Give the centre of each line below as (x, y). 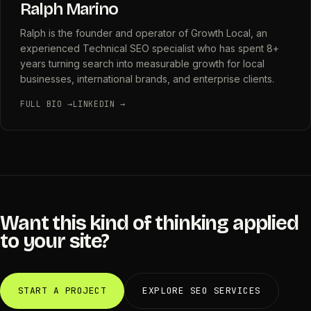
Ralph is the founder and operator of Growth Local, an (144, 33)
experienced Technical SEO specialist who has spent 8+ (150, 48)
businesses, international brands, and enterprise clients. (147, 78)
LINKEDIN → (99, 103)
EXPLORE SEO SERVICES (202, 290)
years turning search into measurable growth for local (142, 63)
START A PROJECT (62, 290)
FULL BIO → (47, 103)
